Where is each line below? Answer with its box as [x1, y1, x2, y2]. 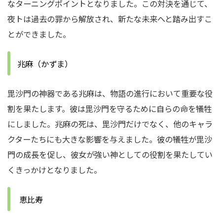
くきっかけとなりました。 [7, 164, 102, 176]
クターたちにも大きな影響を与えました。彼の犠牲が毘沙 [7, 133, 212, 145]
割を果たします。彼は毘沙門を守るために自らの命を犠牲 [7, 103, 212, 114]
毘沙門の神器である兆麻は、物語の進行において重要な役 [7, 87, 213, 99]
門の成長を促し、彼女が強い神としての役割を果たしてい [7, 148, 213, 160]
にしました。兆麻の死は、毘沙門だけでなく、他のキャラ [7, 118, 213, 130]
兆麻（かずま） [17, 58, 73, 70]
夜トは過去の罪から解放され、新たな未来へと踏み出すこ [7, 13, 212, 25]
